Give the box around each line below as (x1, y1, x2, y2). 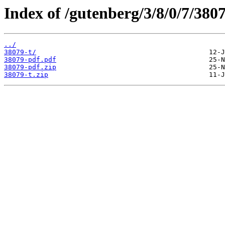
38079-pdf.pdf (4, 56, 56, 64)
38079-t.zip (4, 71, 48, 79)
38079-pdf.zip (4, 63, 56, 71)
